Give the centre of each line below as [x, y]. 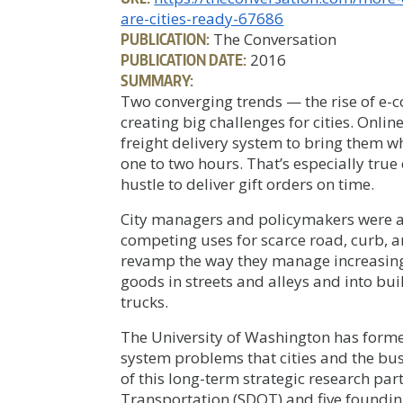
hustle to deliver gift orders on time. [248, 184]
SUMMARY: [157, 81]
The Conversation [273, 40]
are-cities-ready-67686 [202, 19]
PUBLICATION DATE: [184, 60]
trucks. [145, 302]
